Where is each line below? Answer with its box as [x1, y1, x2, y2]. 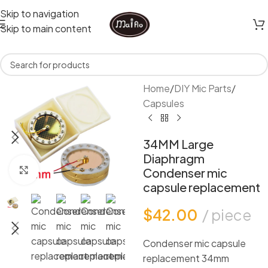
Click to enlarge [39, 164, 107, 175]
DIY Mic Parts [173, 82, 232, 95]
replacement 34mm [142, 252, 229, 264]
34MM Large [142, 136, 214, 151]
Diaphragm [142, 151, 205, 166]
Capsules [142, 97, 184, 109]
